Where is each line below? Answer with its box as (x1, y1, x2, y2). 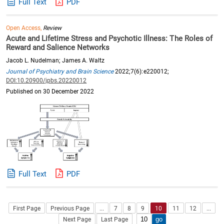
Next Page (62, 215, 91, 223)
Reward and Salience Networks (6, 43, 110, 52)
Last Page (100, 215, 128, 223)
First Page (12, 204, 40, 212)
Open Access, (6, 24, 43, 31)
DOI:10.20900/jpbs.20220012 (6, 77, 87, 84)
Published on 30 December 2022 (6, 88, 94, 95)
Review (43, 24, 62, 31)
